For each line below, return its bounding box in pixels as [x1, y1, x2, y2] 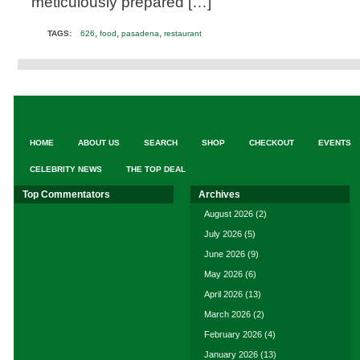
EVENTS [318, 138, 351, 147]
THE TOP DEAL [126, 165, 186, 174]
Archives [198, 189, 240, 200]
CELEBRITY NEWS [30, 165, 102, 174]
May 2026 [204, 269, 243, 279]
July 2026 [204, 229, 242, 239]
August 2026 [204, 209, 253, 219]
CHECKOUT [249, 138, 294, 147]
